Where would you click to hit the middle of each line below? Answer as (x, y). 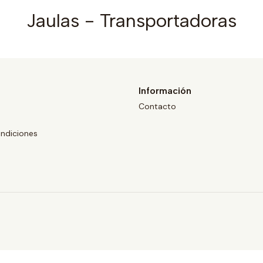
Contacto (157, 106)
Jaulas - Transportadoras (131, 21)
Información (165, 91)
